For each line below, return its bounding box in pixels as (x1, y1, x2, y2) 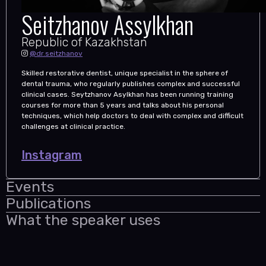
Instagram (21, 147, 82, 162)
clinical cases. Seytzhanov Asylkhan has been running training (21, 90, 233, 99)
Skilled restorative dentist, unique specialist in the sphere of (21, 68, 228, 77)
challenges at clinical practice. (21, 122, 125, 131)
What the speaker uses (6, 211, 160, 229)
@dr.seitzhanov (30, 49, 83, 58)
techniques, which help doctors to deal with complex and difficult (21, 111, 243, 120)
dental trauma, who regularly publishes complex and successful (21, 79, 240, 88)
